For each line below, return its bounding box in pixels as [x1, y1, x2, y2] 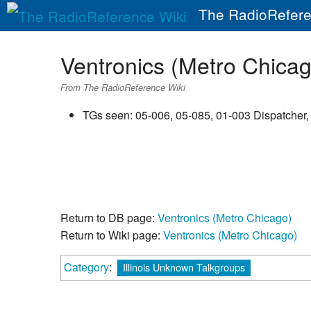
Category [64, 259, 109, 276]
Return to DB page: [60, 210, 158, 226]
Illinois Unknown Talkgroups [123, 260, 245, 275]
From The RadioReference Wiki [60, 80, 185, 94]
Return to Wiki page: [60, 227, 163, 244]
